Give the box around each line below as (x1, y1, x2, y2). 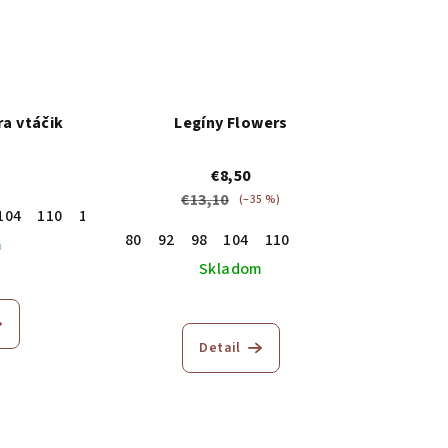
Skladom (199, 257, 263, 280)
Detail (199, 337, 241, 358)
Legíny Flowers (174, 111, 288, 134)
